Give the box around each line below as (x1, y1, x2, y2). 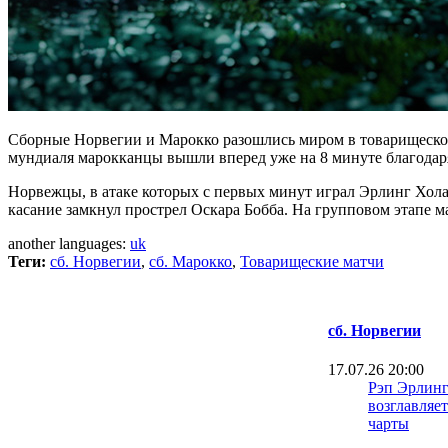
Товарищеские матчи (240, 252, 384, 270)
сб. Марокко (149, 252, 232, 270)
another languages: (8, 234, 130, 252)
